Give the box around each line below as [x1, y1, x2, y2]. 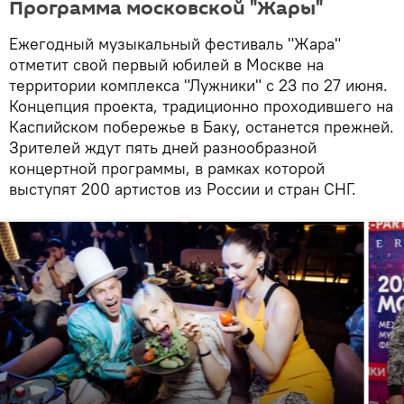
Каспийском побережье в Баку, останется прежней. [9, 115, 394, 137]
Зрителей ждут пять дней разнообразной [9, 136, 317, 158]
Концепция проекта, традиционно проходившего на [9, 95, 393, 116]
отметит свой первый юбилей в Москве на [9, 53, 324, 75]
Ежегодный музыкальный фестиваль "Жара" [9, 32, 341, 54]
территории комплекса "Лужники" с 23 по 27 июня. [9, 74, 388, 96]
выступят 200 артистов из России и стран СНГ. [9, 178, 356, 199]
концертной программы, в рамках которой [9, 157, 325, 179]
